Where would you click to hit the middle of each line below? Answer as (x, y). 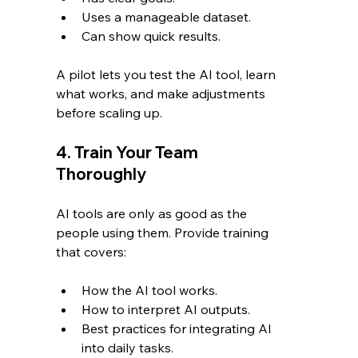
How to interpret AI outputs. (166, 310)
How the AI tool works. (150, 290)
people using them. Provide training (164, 233)
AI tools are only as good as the (153, 214)
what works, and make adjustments (163, 94)
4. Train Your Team (129, 153)
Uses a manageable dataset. (167, 17)
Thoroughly (101, 174)
